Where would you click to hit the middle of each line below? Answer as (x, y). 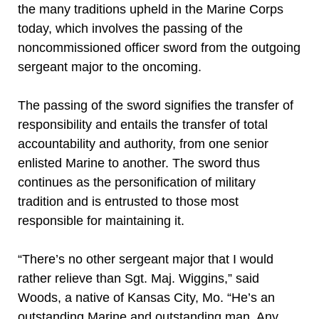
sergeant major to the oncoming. (110, 67)
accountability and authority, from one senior (143, 144)
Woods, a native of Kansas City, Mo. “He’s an (146, 298)
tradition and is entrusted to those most (128, 202)
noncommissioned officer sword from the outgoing (159, 48)
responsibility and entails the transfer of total (143, 125)
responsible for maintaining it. (101, 221)
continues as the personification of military (137, 182)
